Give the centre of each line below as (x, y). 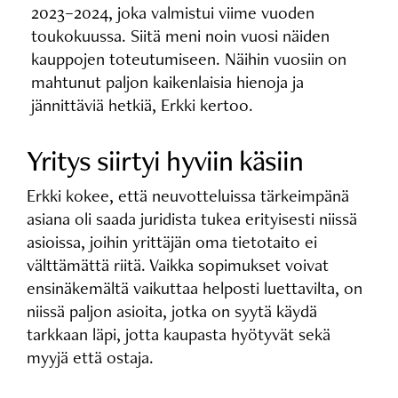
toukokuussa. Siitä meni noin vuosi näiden (180, 36)
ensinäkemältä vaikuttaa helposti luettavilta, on (195, 288)
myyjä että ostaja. (91, 358)
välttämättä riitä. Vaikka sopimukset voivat (178, 265)
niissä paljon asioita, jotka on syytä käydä (172, 311)
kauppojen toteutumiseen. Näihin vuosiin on (188, 59)
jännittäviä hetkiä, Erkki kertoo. (142, 105)
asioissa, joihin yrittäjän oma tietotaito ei (172, 242)
